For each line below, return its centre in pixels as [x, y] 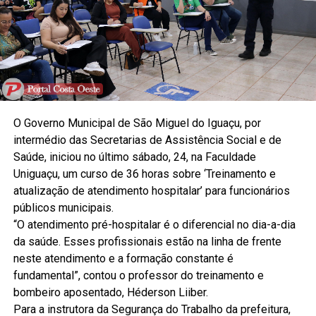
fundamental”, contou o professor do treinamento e [138, 276]
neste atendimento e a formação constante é [123, 259]
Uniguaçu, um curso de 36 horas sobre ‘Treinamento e [144, 174]
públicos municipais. [63, 208]
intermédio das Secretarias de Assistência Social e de [147, 140]
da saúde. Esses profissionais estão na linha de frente [147, 242]
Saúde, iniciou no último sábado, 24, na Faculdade [134, 157]
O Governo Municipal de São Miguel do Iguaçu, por [137, 123]
